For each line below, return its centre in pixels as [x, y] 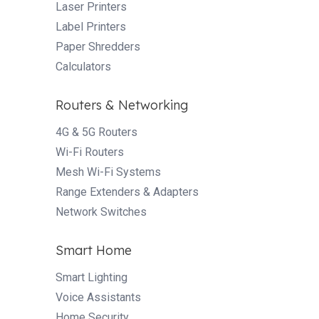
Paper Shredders [98, 46]
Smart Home [94, 250]
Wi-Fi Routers [90, 152]
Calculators [83, 66]
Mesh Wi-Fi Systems [108, 172]
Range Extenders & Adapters [127, 192]
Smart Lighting [91, 277]
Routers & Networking [122, 105]
